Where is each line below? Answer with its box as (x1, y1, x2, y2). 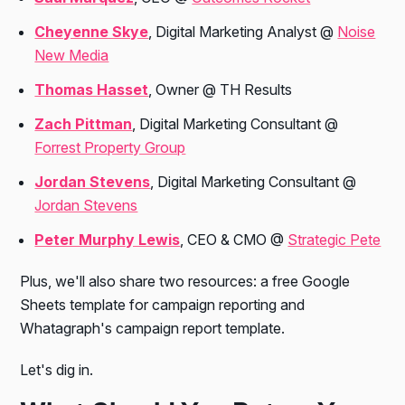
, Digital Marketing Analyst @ (148, 23, 338, 42)
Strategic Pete (287, 231, 381, 250)
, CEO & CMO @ (180, 231, 288, 250)
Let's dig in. (20, 361, 94, 380)
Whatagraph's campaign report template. (20, 319, 286, 338)
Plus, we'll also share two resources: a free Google (20, 272, 351, 291)
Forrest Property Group (34, 138, 186, 157)
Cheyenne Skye (34, 23, 149, 42)
